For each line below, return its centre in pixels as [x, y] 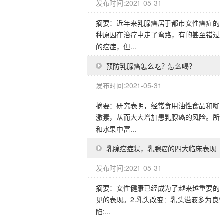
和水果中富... [116, 129]
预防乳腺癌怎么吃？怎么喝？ [151, 66]
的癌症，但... [116, 46]
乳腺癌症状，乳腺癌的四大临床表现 [161, 148]
